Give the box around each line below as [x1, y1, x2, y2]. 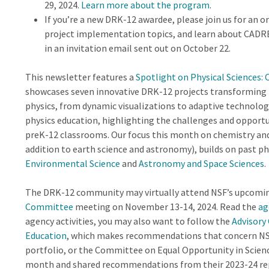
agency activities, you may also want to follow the [25, 215, 232, 227]
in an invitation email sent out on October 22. [44, 42, 231, 54]
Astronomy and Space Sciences [138, 157, 264, 169]
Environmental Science [25, 157, 120, 169]
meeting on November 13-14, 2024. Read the [73, 201, 258, 213]
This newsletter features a [25, 71, 136, 83]
